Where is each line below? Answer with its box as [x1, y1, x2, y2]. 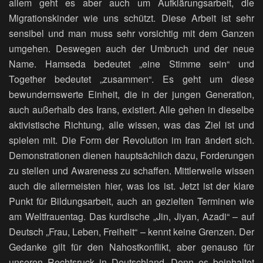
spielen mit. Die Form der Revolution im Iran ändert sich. [9, 133, 254, 147]
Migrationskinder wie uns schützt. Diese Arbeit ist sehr [9, 11, 254, 25]
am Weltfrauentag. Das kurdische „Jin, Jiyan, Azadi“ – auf [9, 210, 254, 224]
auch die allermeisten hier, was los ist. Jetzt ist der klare [9, 179, 254, 193]
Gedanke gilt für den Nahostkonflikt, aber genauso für [9, 240, 254, 254]
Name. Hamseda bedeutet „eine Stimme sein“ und [9, 57, 254, 71]
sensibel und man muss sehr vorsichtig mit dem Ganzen [9, 26, 254, 41]
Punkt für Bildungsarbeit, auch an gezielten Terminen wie [9, 194, 254, 208]
